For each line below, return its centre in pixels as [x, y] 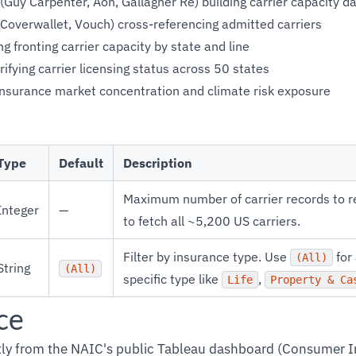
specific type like [172, 279]
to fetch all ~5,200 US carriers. [212, 221]
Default [81, 163]
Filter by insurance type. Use [207, 257]
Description [158, 163]
